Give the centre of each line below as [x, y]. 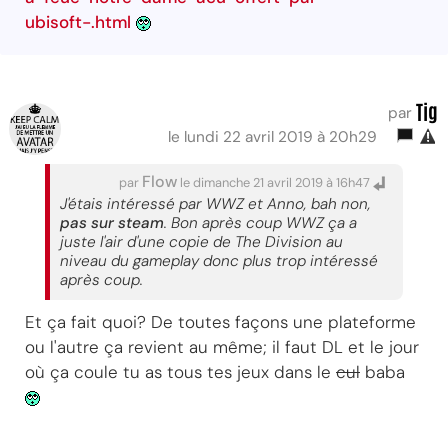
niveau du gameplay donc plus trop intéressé [219, 260]
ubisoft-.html [78, 21]
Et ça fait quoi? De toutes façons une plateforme [220, 321]
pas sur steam [112, 222]
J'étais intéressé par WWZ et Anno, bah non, [215, 203]
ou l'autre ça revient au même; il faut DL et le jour [222, 346]
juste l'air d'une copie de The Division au [201, 241]
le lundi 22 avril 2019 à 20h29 [276, 136]
